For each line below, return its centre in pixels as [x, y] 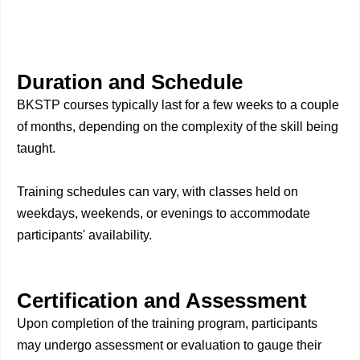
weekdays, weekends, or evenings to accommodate [164, 213]
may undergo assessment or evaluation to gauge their [169, 345]
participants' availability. [84, 235]
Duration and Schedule [130, 82]
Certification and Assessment [162, 301]
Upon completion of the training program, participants [167, 323]
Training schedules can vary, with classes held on [157, 192]
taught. [36, 148]
